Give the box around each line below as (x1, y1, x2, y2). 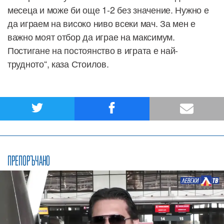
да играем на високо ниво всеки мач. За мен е (7, 16, 196, 29)
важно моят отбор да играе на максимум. (7, 29, 175, 43)
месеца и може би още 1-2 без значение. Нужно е (7, 2, 209, 16)
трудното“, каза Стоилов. (7, 56, 109, 70)
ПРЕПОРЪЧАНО (7, 152, 50, 168)
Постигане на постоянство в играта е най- (7, 43, 178, 56)
